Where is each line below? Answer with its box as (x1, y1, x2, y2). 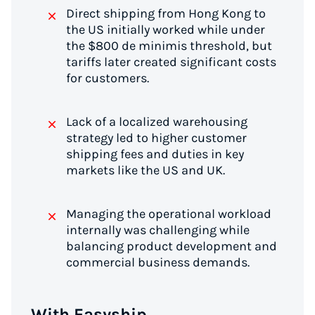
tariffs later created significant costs (66, 54, 276, 70)
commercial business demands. (66, 255, 250, 270)
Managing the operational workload (66, 206, 271, 221)
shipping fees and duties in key (66, 146, 244, 162)
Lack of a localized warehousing (66, 114, 247, 129)
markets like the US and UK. (66, 162, 225, 178)
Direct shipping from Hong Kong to (66, 6, 266, 21)
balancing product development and (66, 238, 277, 254)
